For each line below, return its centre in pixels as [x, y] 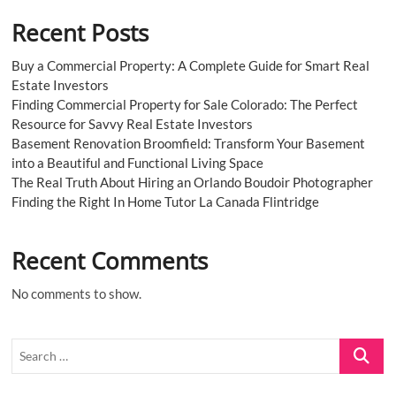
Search [359, 347]
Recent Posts [80, 32]
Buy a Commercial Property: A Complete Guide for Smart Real [191, 65]
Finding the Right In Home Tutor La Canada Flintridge [166, 201]
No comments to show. [77, 293]
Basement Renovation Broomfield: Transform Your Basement [189, 143]
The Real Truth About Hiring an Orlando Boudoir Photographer [193, 182]
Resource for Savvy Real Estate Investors [133, 123]
